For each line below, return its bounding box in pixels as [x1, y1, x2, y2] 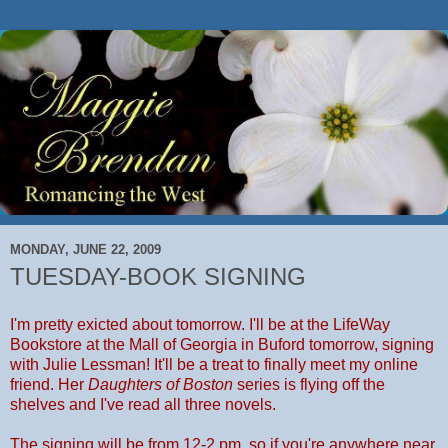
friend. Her [10, 375, 88, 393]
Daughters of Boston [88, 375, 233, 393]
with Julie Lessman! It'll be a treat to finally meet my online [10, 355, 418, 373]
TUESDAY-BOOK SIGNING [10, 263, 306, 291]
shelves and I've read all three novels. [10, 395, 276, 413]
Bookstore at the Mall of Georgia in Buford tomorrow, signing [10, 335, 434, 353]
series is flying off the [233, 375, 385, 393]
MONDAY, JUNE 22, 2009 [10, 241, 161, 257]
